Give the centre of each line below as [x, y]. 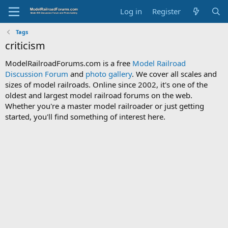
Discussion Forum [37, 74]
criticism [25, 46]
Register [167, 11]
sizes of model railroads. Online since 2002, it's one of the [106, 84]
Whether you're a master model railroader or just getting [105, 106]
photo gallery [109, 74]
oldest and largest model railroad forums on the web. [99, 95]
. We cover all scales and [174, 74]
